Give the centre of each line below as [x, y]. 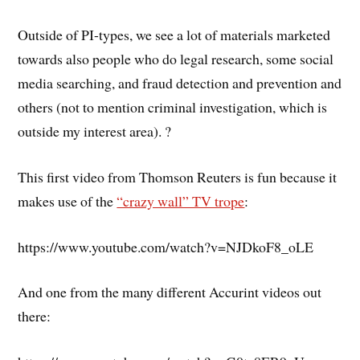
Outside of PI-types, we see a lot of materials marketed [174, 35]
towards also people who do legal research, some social [176, 59]
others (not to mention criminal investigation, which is [173, 107]
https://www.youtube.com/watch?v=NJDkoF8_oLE [166, 246]
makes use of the [67, 200]
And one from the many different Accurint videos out [170, 292]
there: [35, 316]
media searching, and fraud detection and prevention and [180, 83]
